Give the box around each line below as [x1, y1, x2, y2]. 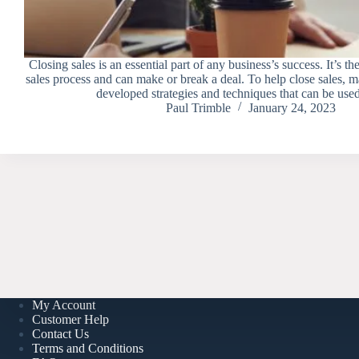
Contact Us [32, 326, 89, 341]
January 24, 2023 [248, 100, 336, 115]
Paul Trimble [165, 100, 231, 115]
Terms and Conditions [32, 341, 143, 355]
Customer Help [32, 312, 109, 326]
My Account [32, 297, 95, 312]
